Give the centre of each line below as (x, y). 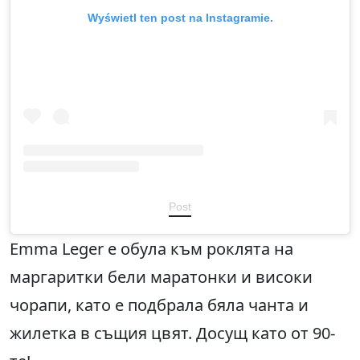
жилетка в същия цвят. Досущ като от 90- (172, 333)
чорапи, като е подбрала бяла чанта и (159, 305)
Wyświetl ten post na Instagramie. (180, 17)
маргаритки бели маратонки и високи (161, 276)
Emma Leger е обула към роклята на (151, 248)
